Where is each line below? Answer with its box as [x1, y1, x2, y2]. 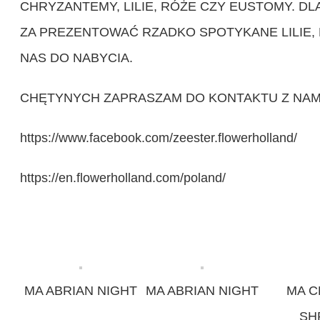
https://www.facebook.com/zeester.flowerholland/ [20, 131, 297, 146]
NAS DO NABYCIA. [20, 51, 133, 66]
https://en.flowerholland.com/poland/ [20, 171, 226, 186]
